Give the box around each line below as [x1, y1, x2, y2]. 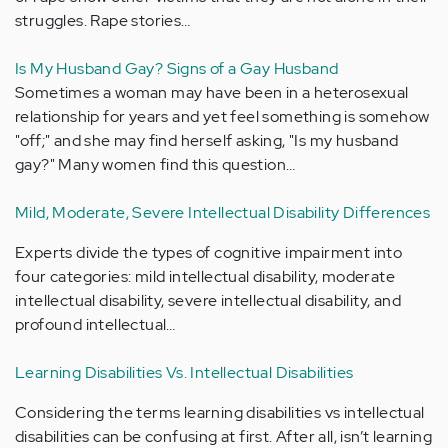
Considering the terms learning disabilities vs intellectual [15, 401, 425, 423]
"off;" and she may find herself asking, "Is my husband [15, 129, 399, 151]
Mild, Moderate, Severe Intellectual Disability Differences [15, 201, 431, 223]
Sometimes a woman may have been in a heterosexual [15, 81, 409, 103]
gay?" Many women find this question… [15, 153, 296, 175]
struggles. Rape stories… [15, 9, 191, 31]
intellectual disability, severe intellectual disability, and [15, 289, 401, 311]
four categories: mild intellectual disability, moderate [15, 265, 395, 287]
